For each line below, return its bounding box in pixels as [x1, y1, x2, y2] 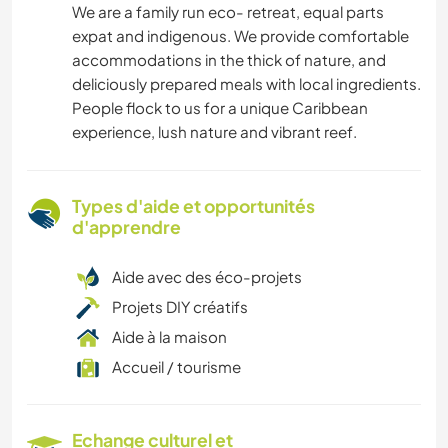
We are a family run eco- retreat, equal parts [72, 2, 384, 22]
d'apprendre [72, 216, 181, 239]
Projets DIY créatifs [112, 297, 248, 317]
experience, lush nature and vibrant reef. [72, 122, 357, 142]
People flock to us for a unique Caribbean [72, 98, 368, 118]
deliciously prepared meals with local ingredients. [72, 74, 421, 94]
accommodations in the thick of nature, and [72, 50, 386, 70]
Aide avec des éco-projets [112, 267, 302, 287]
